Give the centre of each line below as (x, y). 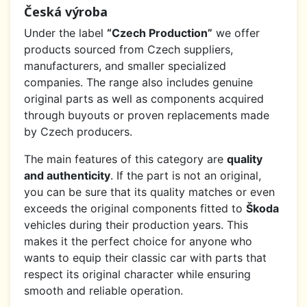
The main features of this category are (125, 159)
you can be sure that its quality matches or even (149, 192)
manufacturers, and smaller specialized (125, 65)
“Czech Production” (160, 33)
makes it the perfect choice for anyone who (138, 241)
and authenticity (67, 175)
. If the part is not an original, (186, 175)
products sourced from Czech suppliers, (128, 49)
